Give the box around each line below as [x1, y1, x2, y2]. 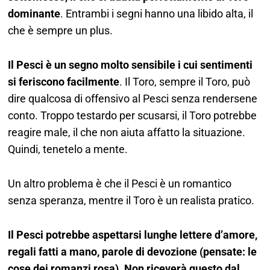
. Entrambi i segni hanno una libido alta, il [60, 7, 254, 20]
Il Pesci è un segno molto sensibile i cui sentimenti [8, 58, 253, 71]
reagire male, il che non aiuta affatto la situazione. [8, 126, 246, 139]
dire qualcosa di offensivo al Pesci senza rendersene [8, 92, 258, 105]
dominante [8, 7, 61, 20]
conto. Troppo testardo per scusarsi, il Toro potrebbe [8, 109, 257, 122]
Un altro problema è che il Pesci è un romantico [8, 177, 232, 190]
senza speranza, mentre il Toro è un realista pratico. [8, 193, 257, 207]
